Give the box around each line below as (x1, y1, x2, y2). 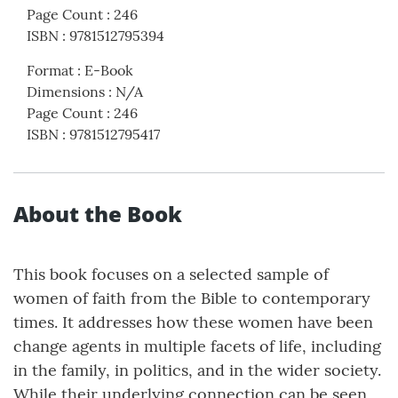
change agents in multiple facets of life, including (13, 336, 381, 356)
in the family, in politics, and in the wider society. (13, 360, 381, 380)
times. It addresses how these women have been (13, 312, 373, 332)
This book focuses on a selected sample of (13, 264, 329, 284)
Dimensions (27, 83, 105, 100)
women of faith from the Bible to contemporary (13, 288, 370, 308)
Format (27, 61, 74, 79)
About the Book (13, 199, 182, 228)
